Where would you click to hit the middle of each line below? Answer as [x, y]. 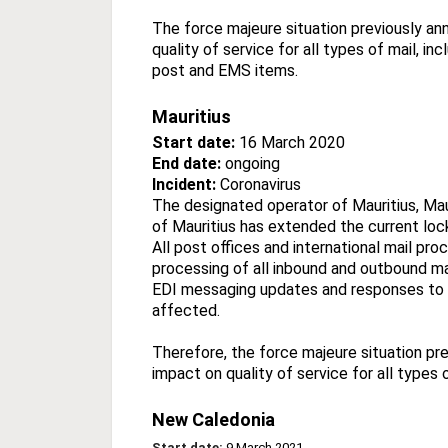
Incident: [186, 184]
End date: [186, 163]
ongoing [250, 163]
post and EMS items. [225, 70]
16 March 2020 [290, 142]
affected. [186, 310]
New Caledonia [213, 419]
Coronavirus [260, 184]
